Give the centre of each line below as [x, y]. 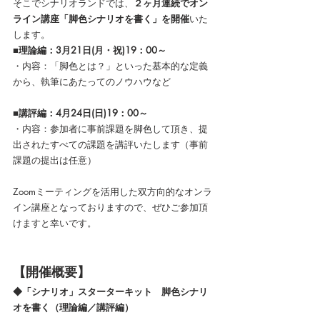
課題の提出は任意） [55, 160]
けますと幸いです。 [55, 222]
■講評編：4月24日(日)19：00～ [80, 112]
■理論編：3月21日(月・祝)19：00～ [90, 50]
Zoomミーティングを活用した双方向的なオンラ [112, 191]
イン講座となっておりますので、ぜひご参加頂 [110, 207]
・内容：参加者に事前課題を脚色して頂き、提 [110, 128]
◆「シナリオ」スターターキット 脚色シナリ [110, 291]
